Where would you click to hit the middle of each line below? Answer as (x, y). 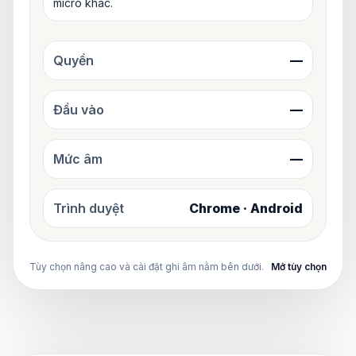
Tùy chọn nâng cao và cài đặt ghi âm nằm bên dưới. (147, 266)
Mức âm (78, 159)
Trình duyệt (89, 208)
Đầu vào (79, 109)
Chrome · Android (246, 208)
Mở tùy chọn (299, 266)
